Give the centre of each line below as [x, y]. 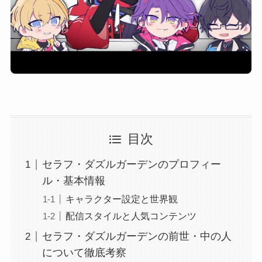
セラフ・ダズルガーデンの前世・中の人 [137, 237]
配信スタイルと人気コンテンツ [131, 216]
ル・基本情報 [73, 181]
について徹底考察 [84, 253]
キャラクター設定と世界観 [121, 199]
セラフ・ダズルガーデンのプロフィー [131, 165]
